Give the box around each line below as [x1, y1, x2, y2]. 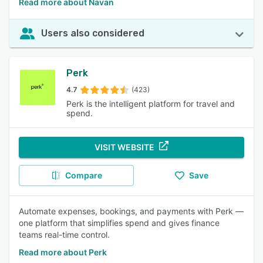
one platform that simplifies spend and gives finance [19, 218, 220, 228]
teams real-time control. [19, 230, 110, 240]
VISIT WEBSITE [95, 142, 154, 152]
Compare [65, 170, 102, 180]
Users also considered [41, 28, 144, 39]
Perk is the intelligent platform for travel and [66, 99, 235, 109]
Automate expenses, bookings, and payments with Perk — [19, 206, 244, 216]
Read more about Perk [19, 247, 107, 257]
